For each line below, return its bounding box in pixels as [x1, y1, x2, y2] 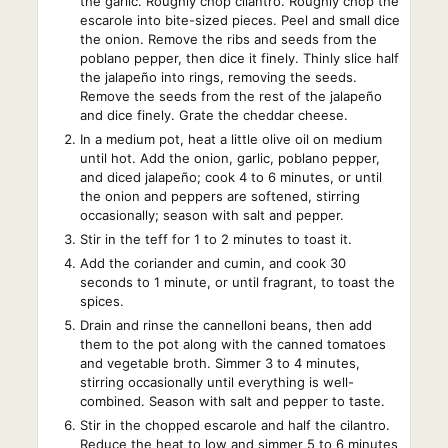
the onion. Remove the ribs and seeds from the [79, 31, 377, 48]
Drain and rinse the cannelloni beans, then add [79, 317, 372, 334]
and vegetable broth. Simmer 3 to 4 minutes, [79, 355, 360, 372]
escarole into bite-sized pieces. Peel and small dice [79, 12, 400, 29]
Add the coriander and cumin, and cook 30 [79, 255, 346, 272]
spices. [79, 293, 124, 310]
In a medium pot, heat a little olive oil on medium [79, 131, 382, 148]
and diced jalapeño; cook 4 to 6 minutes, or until [79, 169, 382, 186]
